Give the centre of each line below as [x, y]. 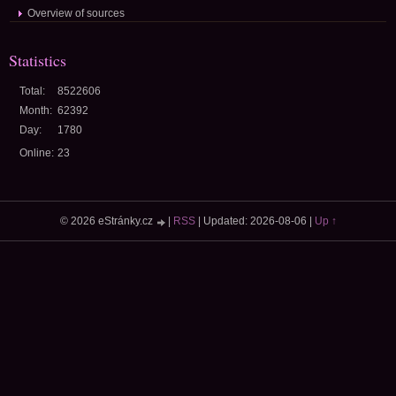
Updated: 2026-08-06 [255, 221]
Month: [36, 110]
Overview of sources [76, 13]
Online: [37, 153]
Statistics [38, 60]
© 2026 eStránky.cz [107, 221]
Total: [32, 91]
